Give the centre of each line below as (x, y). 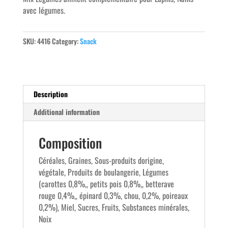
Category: (66, 41)
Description (50, 94)
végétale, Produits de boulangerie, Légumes (103, 172)
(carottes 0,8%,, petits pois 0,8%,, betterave (106, 184)
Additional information (66, 112)
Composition (70, 143)
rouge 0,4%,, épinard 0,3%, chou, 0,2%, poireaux (113, 196)
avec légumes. (44, 10)
